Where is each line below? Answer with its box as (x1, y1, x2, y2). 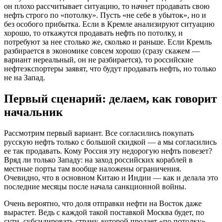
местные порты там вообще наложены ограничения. (4, 164, 181, 173)
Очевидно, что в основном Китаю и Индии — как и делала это (4, 173, 218, 182)
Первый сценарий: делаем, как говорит (4, 92, 217, 105)
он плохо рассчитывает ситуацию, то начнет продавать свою (4, 2, 210, 11)
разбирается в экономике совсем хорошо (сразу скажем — (4, 47, 200, 55)
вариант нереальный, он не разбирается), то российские (4, 55, 193, 64)
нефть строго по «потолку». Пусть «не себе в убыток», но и (4, 11, 206, 20)
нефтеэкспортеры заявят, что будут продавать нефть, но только (4, 64, 216, 73)
